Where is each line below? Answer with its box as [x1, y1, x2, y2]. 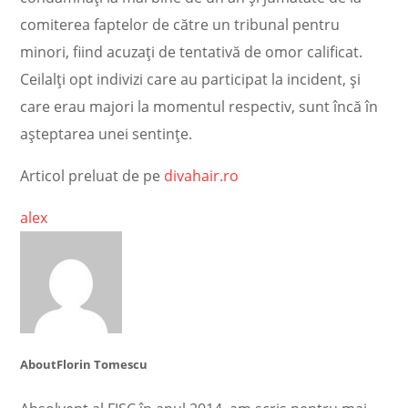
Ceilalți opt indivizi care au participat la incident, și [20, 69, 362, 89]
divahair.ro [164, 166, 243, 186]
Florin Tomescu [56, 356, 148, 373]
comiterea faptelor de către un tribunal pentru [20, 15, 341, 35]
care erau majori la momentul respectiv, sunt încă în [20, 97, 379, 117]
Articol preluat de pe [20, 166, 165, 186]
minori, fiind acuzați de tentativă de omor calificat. [20, 42, 363, 62]
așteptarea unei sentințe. [20, 124, 193, 144]
